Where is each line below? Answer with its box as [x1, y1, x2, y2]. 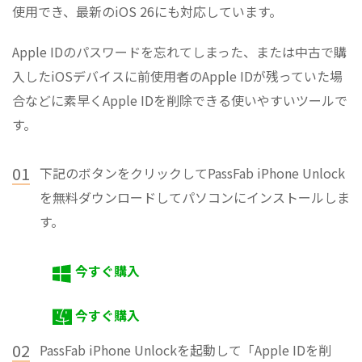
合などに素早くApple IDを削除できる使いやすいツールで [12, 90, 347, 111]
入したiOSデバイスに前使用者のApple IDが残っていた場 [12, 66, 343, 86]
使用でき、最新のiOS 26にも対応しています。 [12, 2, 282, 22]
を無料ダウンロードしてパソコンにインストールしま [40, 187, 350, 208]
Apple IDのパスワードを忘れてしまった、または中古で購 [12, 42, 347, 62]
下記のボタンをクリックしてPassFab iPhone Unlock [40, 163, 345, 183]
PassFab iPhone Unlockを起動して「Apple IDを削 [40, 340, 331, 360]
